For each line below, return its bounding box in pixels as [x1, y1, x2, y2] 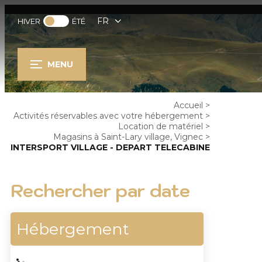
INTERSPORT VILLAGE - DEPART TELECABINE [11, 142, 210, 153]
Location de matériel [118, 121, 203, 132]
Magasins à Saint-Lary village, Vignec [53, 132, 203, 142]
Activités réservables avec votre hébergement [13, 111, 203, 121]
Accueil [174, 100, 203, 111]
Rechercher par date [11, 179, 190, 202]
